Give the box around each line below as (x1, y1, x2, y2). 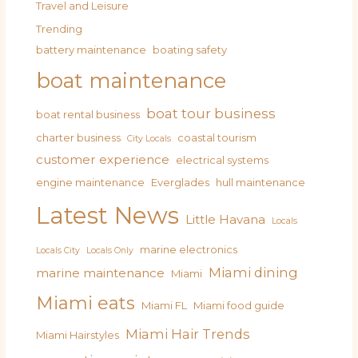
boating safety (153, 42, 228, 56)
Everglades (151, 175, 210, 189)
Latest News (36, 201, 180, 229)
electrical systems (176, 153, 269, 166)
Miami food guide (193, 298, 285, 312)
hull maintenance (216, 175, 306, 189)
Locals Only (86, 245, 134, 256)
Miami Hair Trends (125, 325, 251, 342)
